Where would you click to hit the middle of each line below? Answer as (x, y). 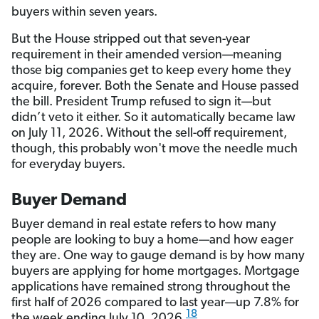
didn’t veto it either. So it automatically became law (153, 118)
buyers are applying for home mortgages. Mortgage (156, 272)
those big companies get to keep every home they (151, 71)
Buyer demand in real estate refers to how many (144, 225)
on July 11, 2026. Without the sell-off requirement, (149, 134)
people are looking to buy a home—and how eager (152, 241)
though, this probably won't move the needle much (155, 150)
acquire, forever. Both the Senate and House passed (155, 87)
